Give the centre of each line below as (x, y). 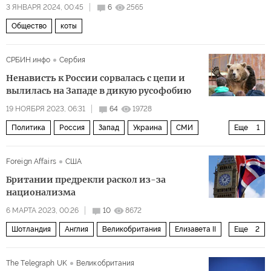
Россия (72, 128)
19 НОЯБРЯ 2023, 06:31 (46, 109)
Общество (29, 26)
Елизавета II (195, 229)
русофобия (31, 148)
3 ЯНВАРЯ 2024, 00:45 (45, 7)
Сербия (72, 60)
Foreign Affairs (31, 162)
